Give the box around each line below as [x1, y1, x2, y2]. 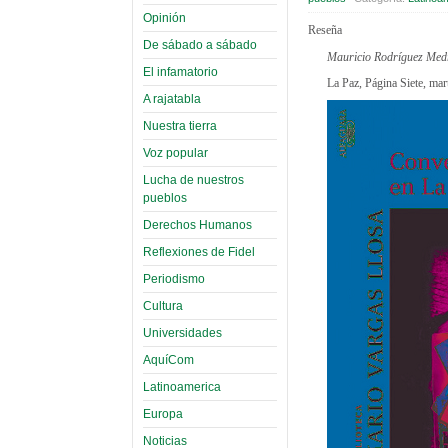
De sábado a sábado [143, 37, 257, 52]
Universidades [143, 325, 222, 340]
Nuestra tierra [143, 118, 217, 133]
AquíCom [143, 352, 194, 367]
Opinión [143, 10, 186, 25]
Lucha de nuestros [143, 172, 244, 187]
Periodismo [143, 271, 205, 286]
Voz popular [143, 145, 208, 160]
